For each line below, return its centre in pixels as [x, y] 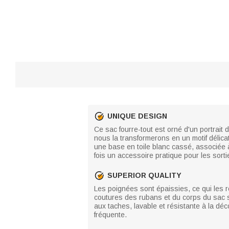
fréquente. [110, 215]
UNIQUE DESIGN [137, 116]
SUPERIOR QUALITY [144, 175]
